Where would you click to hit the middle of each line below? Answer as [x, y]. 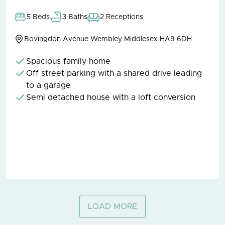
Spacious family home [69, 61]
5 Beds [38, 17]
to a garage [49, 85]
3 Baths [75, 17]
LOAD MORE [113, 206]
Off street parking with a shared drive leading [114, 73]
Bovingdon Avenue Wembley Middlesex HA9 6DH [108, 39]
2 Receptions [122, 17]
